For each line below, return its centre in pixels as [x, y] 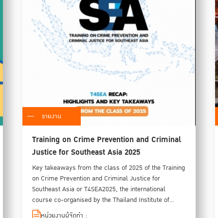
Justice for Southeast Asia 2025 [86, 152]
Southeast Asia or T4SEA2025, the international [99, 189]
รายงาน [52, 116]
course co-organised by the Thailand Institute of [101, 200]
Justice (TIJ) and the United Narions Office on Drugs [106, 210]
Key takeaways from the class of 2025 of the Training [109, 168]
